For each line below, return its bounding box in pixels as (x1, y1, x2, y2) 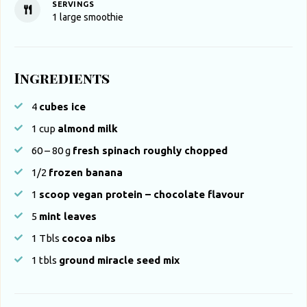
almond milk (58, 123, 118, 135)
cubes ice (39, 101, 86, 113)
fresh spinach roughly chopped (73, 145, 228, 157)
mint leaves (39, 210, 97, 223)
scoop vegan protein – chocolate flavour (39, 188, 244, 201)
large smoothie (60, 12, 123, 23)
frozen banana (49, 167, 123, 179)
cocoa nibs (62, 232, 116, 245)
